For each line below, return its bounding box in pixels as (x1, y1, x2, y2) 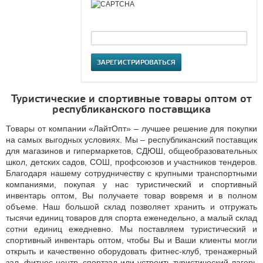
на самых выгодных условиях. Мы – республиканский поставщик (6, 135, 257, 144)
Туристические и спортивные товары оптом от (11, 93, 252, 106)
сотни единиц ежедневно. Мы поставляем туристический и (6, 224, 257, 234)
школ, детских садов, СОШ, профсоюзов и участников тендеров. (6, 157, 257, 167)
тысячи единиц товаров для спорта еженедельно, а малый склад (6, 213, 257, 222)
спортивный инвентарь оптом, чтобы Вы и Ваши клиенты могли (6, 235, 257, 245)
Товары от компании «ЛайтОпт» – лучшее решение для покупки (6, 124, 257, 133)
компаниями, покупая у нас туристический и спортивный (6, 180, 257, 189)
